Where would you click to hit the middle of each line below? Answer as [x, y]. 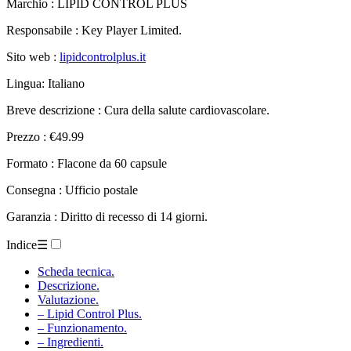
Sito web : [33, 56]
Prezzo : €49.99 [45, 136]
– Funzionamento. [82, 327]
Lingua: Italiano [45, 83]
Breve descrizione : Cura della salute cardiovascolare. [138, 110]
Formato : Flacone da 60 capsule [87, 163]
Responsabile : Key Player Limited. [94, 30]
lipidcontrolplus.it [103, 56]
